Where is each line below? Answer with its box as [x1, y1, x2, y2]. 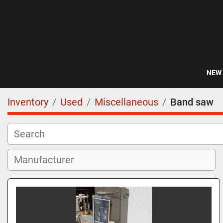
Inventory [7, 96, 48, 108]
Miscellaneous [95, 96, 158, 108]
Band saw [170, 96, 214, 108]
